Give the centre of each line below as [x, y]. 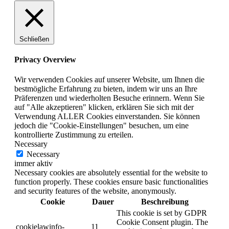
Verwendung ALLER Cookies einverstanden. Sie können [107, 117]
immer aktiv [33, 164]
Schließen [34, 39]
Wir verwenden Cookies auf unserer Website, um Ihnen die [109, 80]
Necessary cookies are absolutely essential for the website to [111, 173]
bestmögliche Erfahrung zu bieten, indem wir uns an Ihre [106, 89]
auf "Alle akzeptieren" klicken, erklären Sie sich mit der [104, 107]
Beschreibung [165, 202]
